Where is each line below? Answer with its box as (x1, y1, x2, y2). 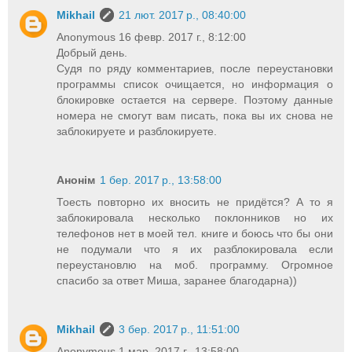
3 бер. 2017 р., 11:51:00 (119, 322, 240, 335)
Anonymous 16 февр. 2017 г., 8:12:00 (57, 30, 247, 43)
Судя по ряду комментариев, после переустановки (57, 61, 333, 75)
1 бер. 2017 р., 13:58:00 (100, 173, 222, 186)
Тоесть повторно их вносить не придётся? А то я (57, 195, 333, 208)
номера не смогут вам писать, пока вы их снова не (57, 108, 333, 122)
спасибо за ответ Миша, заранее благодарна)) (57, 273, 298, 287)
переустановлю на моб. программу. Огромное (57, 258, 333, 271)
